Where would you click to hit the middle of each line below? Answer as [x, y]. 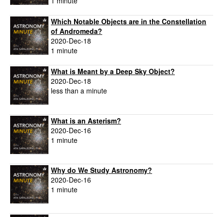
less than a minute [79, 91]
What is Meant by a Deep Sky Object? [113, 71]
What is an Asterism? [86, 121]
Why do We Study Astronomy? [101, 170]
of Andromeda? [77, 31]
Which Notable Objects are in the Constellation [129, 22]
